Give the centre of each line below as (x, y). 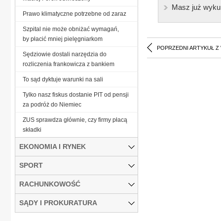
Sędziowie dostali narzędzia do (65, 54)
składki (32, 129)
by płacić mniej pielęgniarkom (63, 39)
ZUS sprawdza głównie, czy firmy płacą (75, 120)
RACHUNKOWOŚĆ (50, 184)
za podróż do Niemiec (52, 104)
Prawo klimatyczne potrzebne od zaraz (74, 14)
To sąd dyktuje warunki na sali (63, 79)
